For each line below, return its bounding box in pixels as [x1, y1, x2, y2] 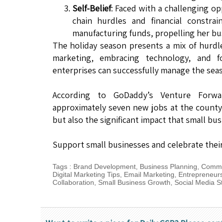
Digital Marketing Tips [52, 170, 120, 179]
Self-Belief [72, 2, 111, 14]
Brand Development [73, 163, 136, 171]
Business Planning [139, 163, 197, 171]
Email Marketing [123, 170, 174, 179]
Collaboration [52, 178, 94, 187]
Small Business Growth [98, 178, 170, 187]
